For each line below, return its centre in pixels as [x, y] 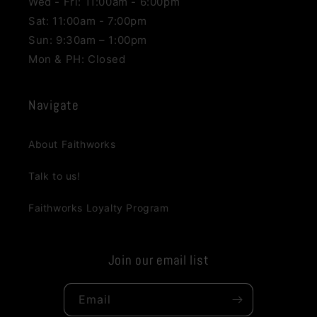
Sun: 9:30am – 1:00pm [88, 40]
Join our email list [158, 260]
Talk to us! [54, 175]
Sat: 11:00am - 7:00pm [88, 21]
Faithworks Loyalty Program [99, 207]
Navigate [54, 105]
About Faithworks [72, 144]
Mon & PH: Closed [77, 59]
